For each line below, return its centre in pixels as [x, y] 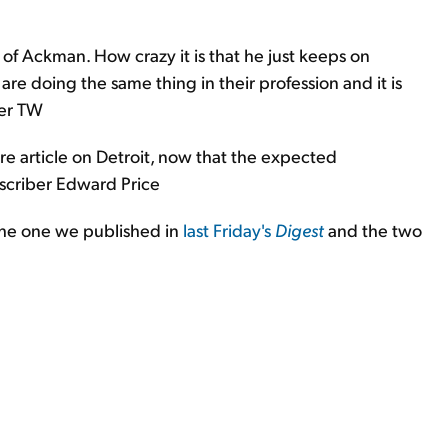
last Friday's [229, 229]
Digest [299, 229]
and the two [373, 229]
